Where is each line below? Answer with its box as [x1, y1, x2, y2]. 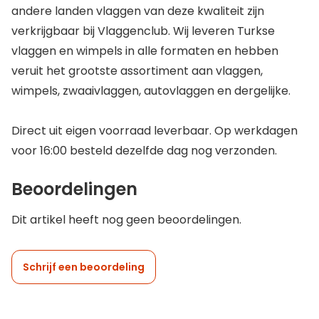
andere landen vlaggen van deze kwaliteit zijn [11, 3, 264, 19]
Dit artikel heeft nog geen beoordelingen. [11, 211, 241, 228]
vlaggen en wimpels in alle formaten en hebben [11, 43, 278, 59]
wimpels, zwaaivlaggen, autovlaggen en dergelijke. [11, 83, 291, 99]
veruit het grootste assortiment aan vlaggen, [11, 63, 263, 79]
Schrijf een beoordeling [23, 260, 145, 274]
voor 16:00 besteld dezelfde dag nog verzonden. [11, 142, 277, 159]
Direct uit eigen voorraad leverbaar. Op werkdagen [11, 122, 298, 139]
